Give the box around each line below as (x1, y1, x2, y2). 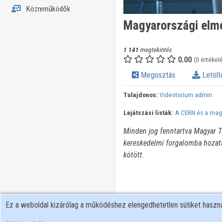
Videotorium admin (159, 91, 212, 99)
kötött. (123, 150, 144, 160)
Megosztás (138, 70, 175, 80)
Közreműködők (24, 4, 70, 13)
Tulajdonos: (123, 91, 158, 99)
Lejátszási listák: (123, 109, 173, 117)
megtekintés (138, 46, 172, 54)
